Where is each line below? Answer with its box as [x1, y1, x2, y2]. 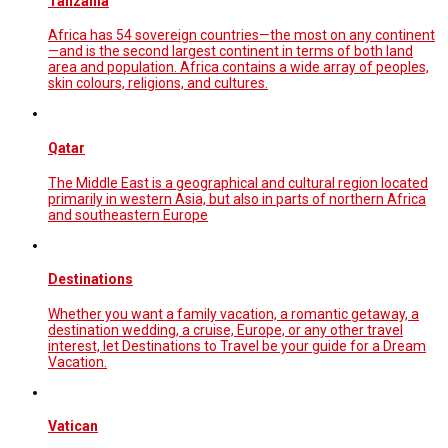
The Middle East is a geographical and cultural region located [48, 174, 428, 191]
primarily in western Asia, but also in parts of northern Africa [48, 190, 426, 207]
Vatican [48, 418, 98, 435]
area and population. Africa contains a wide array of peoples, [48, 59, 429, 76]
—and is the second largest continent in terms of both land [48, 43, 413, 60]
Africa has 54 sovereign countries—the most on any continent [48, 27, 435, 44]
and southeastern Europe [48, 206, 208, 223]
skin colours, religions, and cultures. [48, 75, 268, 92]
